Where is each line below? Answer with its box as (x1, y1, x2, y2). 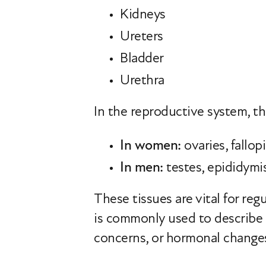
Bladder (120, 49, 164, 66)
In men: (120, 159, 163, 176)
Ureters (120, 27, 163, 45)
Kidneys (120, 5, 166, 23)
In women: (120, 137, 184, 154)
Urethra (120, 71, 164, 88)
